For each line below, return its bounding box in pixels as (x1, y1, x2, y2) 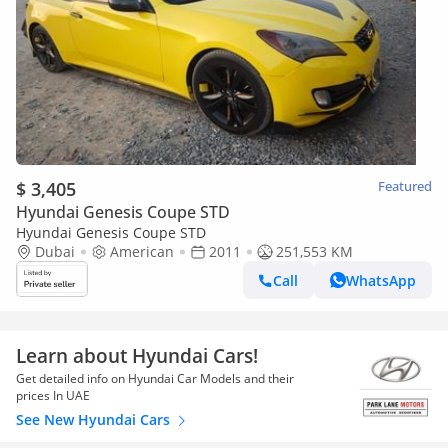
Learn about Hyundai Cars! (16, 343, 258, 368)
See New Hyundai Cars (16, 410, 174, 429)
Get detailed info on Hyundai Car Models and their (16, 370, 294, 387)
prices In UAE (16, 387, 90, 404)
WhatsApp (346, 270, 416, 290)
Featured (378, 177, 432, 195)
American (110, 242, 174, 261)
